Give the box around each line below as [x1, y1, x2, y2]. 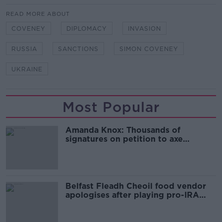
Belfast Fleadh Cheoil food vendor [65, 181, 206, 191]
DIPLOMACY [66, 24, 107, 32]
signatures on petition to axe [65, 134, 183, 144]
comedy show [65, 143, 122, 153]
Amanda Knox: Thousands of [65, 125, 180, 135]
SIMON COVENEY [119, 45, 178, 53]
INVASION [128, 24, 161, 32]
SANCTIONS [58, 45, 99, 53]
